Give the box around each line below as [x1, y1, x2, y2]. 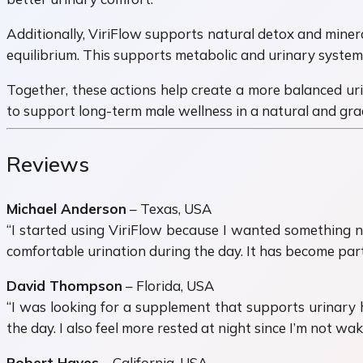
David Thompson [6, 277, 122, 295]
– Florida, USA [122, 277, 215, 295]
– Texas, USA [126, 200, 212, 218]
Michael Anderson [6, 200, 126, 218]
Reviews [6, 150, 89, 177]
